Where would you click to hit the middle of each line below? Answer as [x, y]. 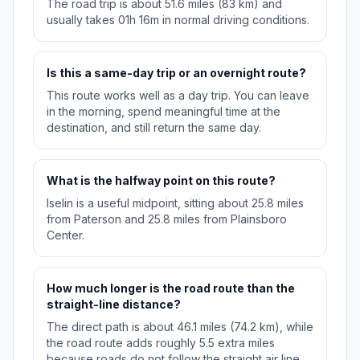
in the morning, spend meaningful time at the [164, 112]
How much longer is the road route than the [171, 288]
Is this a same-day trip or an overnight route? [176, 73]
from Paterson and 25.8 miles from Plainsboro [167, 219]
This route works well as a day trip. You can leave [178, 96]
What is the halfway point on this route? [161, 181]
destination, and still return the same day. [154, 128]
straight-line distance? [114, 305]
